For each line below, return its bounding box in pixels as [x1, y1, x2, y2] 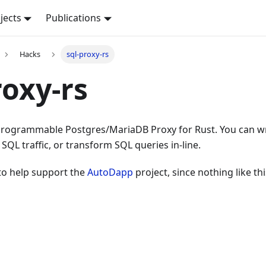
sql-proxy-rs [66, 49, 109, 60]
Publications [46, 11, 102, 24]
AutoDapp [87, 166, 133, 179]
